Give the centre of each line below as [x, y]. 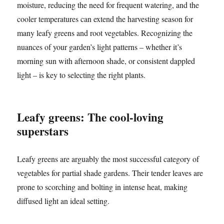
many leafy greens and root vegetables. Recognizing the [105, 33]
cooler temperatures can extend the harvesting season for [105, 19]
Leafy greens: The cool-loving [90, 117]
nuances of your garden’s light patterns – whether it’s [100, 47]
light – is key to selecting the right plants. [81, 75]
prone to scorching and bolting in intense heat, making [102, 187]
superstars [43, 131]
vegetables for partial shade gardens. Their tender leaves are [110, 173]
